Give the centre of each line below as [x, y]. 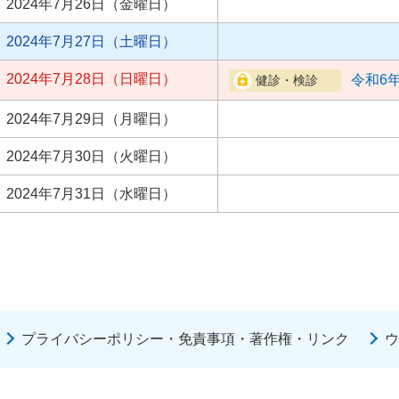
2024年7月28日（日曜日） [91, 79]
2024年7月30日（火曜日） [91, 157]
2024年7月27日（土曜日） [91, 42]
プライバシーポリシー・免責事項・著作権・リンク [185, 338]
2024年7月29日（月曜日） [91, 119]
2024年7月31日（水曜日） [91, 194]
